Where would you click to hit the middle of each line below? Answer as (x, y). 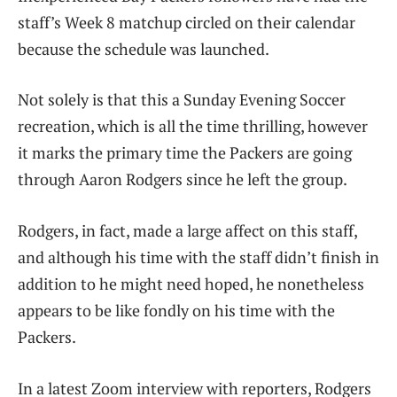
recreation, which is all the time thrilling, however (193, 126)
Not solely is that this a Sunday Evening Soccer (182, 100)
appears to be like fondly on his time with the (176, 310)
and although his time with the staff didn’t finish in (198, 257)
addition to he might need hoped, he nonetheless (191, 283)
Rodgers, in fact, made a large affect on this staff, (187, 230)
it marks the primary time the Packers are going (185, 153)
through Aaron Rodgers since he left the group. (183, 179)
